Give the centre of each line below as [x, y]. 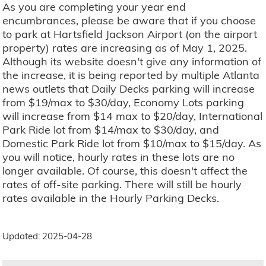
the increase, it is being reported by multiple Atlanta [131, 75]
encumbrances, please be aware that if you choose [129, 21]
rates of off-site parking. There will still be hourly [122, 185]
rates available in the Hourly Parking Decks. [111, 198]
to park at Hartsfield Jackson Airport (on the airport [130, 34]
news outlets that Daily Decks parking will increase [129, 89]
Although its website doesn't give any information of [132, 62]
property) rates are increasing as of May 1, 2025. [125, 48]
